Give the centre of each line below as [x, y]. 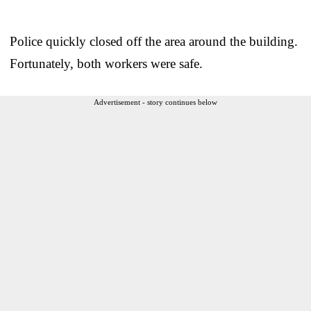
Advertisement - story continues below [155, 102]
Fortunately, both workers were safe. [106, 64]
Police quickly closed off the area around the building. [154, 42]
